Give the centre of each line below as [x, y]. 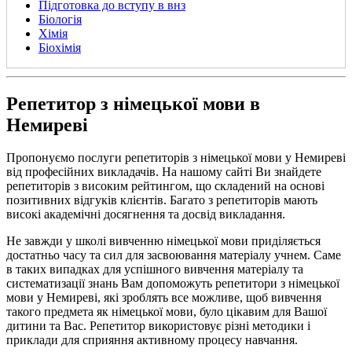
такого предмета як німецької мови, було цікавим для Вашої [167, 312]
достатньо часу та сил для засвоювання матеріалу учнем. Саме [174, 255]
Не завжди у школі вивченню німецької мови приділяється [163, 241]
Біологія [60, 19]
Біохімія [60, 47]
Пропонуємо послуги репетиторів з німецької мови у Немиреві [176, 158]
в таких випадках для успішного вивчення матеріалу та [155, 269]
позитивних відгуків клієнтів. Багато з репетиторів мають [162, 200]
